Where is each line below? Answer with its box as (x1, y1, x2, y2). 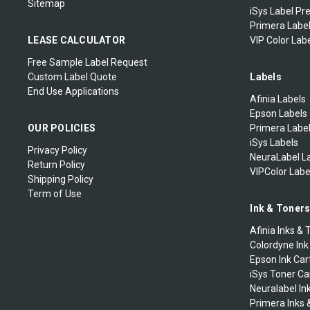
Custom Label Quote (28, 71, 117, 82)
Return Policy (28, 158, 85, 170)
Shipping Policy (28, 173, 93, 185)
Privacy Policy (28, 144, 87, 156)
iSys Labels (250, 136, 299, 148)
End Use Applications (28, 85, 119, 97)
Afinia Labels (250, 93, 307, 104)
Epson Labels (250, 107, 308, 119)
